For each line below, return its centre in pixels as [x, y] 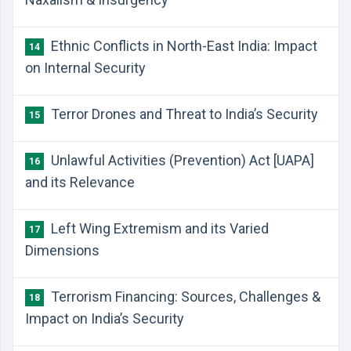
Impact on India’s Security [105, 318]
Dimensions [62, 250]
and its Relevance [80, 182]
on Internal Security [85, 68]
